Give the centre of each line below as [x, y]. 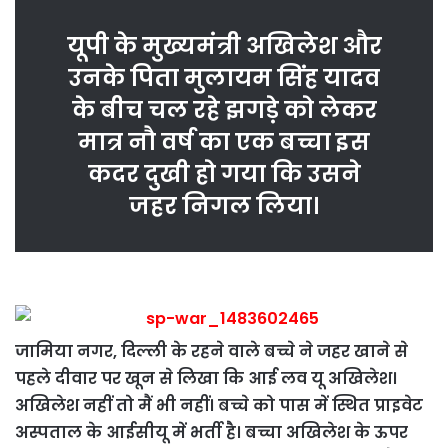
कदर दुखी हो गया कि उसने [224, 174]
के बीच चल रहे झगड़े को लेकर [224, 110]
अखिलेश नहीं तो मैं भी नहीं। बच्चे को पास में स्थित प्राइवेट [219, 406]
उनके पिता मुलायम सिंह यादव [224, 78]
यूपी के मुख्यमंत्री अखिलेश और [224, 46]
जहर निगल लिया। [224, 206]
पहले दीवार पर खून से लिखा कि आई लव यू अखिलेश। [206, 379]
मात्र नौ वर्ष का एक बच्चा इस [224, 142]
